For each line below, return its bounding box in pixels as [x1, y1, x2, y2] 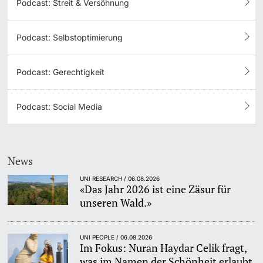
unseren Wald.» [80, 195, 152, 210]
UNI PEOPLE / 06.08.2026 [80, 233, 153, 241]
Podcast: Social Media [16, 102, 103, 112]
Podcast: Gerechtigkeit [16, 67, 105, 77]
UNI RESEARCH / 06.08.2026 [80, 174, 160, 182]
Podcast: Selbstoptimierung [16, 32, 123, 43]
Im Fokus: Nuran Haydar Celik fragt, [80, 240, 247, 255]
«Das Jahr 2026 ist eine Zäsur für [80, 181, 231, 196]
